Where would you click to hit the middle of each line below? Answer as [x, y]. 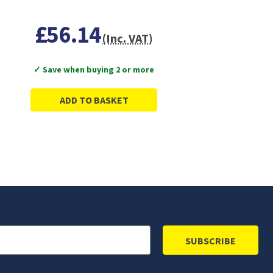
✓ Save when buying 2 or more [94, 69]
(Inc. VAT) [128, 38]
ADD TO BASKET [94, 100]
